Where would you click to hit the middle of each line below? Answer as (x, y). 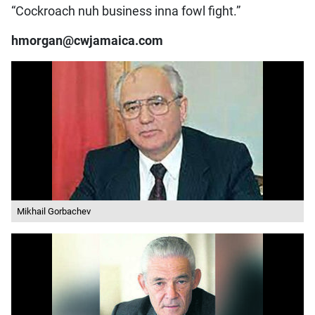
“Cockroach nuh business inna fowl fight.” (126, 12)
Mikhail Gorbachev (53, 212)
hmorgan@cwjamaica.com (87, 41)
